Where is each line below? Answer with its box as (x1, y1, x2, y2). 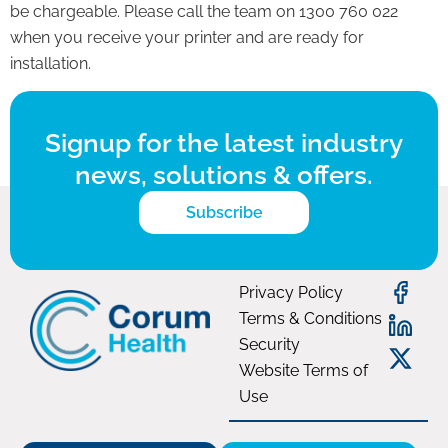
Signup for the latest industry (45, 128, 403, 159)
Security (239, 335, 301, 355)
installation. (10, 53, 91, 73)
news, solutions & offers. (75, 160, 373, 191)
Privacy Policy (239, 283, 344, 303)
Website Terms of (239, 361, 369, 381)
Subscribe (185, 203, 263, 223)
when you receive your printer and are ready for (10, 27, 364, 47)
